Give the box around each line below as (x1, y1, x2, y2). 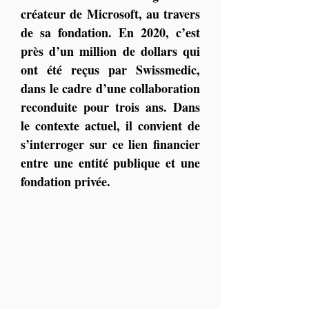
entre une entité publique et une (21, 154, 200, 172)
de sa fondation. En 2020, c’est (21, 23, 200, 41)
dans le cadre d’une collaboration (21, 79, 200, 97)
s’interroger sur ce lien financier (21, 135, 200, 153)
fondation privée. (21, 172, 110, 190)
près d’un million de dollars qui (21, 42, 200, 60)
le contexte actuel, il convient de (21, 117, 200, 134)
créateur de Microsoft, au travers (21, 5, 200, 23)
